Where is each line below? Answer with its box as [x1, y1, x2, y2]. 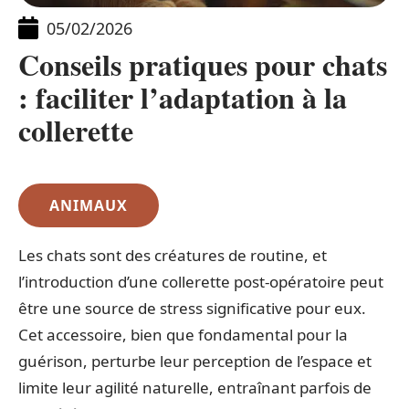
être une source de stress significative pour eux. [18, 298, 366, 320]
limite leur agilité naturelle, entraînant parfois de [18, 377, 372, 399]
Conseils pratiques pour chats [18, 43, 387, 87]
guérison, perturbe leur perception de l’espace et [18, 351, 372, 372]
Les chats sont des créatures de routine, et [18, 245, 327, 267]
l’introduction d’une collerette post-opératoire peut [18, 271, 383, 293]
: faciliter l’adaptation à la [18, 76, 347, 120]
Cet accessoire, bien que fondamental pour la [18, 324, 348, 346]
